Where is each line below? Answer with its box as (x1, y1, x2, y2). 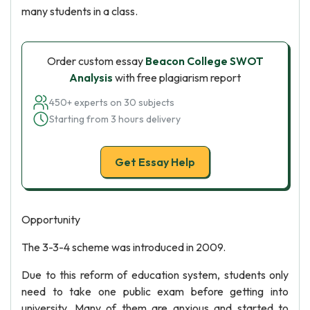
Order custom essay (46, 54, 145, 68)
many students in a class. (21, 4, 138, 18)
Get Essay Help (115, 155, 195, 169)
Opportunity (21, 212, 80, 226)
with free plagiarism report (113, 71, 241, 84)
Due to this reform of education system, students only (21, 268, 289, 282)
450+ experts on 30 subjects (49, 96, 174, 109)
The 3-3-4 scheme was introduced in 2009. (21, 240, 226, 254)
